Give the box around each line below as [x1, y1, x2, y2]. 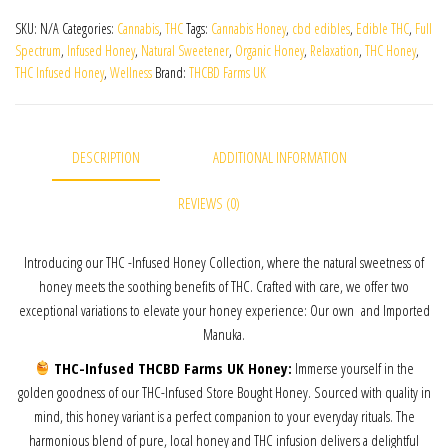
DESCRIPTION [71, 147, 140, 168]
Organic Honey [235, 41, 304, 61]
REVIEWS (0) [178, 193, 240, 214]
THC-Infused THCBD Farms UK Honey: [54, 357, 293, 378]
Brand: [155, 63, 189, 83]
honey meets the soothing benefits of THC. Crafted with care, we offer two [39, 275, 409, 296]
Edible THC [356, 19, 409, 39]
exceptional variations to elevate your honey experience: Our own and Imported [18, 299, 430, 320]
